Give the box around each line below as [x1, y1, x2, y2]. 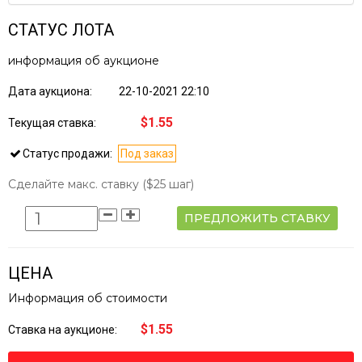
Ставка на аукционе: [8, 323, 120, 337]
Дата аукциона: [8, 85, 95, 99]
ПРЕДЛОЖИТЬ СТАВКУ [183, 211, 330, 226]
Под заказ [120, 147, 174, 161]
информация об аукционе [8, 53, 159, 69]
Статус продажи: [23, 147, 112, 161]
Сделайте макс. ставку [8, 177, 142, 192]
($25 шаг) [142, 177, 194, 192]
